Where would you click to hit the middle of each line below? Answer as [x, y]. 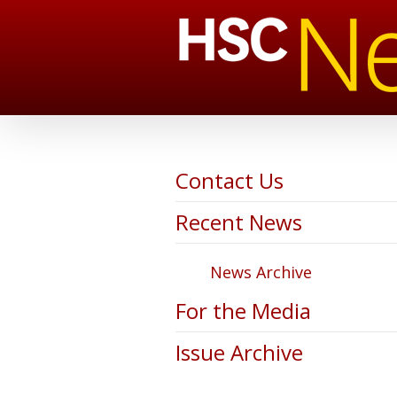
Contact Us [229, 180]
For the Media [243, 311]
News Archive [261, 272]
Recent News [238, 222]
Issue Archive [239, 352]
